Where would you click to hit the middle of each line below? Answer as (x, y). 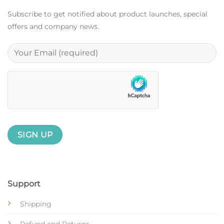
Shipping (35, 204)
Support (24, 184)
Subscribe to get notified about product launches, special (107, 14)
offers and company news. (53, 27)
